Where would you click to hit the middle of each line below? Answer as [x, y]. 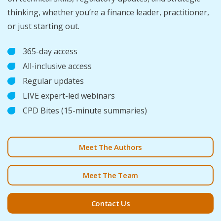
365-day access [50, 52]
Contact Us [110, 203]
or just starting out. [43, 26]
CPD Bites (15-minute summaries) [85, 111]
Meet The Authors [110, 147]
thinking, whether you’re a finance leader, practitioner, [108, 13]
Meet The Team [110, 175]
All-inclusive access [57, 66]
